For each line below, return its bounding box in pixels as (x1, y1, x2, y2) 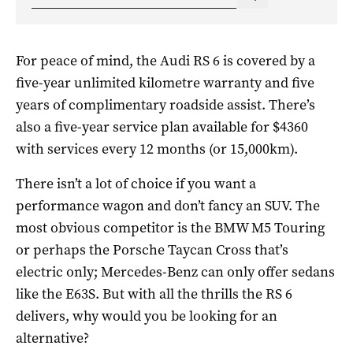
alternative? (16, 328, 89, 347)
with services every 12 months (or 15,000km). (16, 139, 298, 158)
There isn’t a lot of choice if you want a (16, 173, 256, 193)
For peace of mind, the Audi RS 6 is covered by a (16, 50, 315, 70)
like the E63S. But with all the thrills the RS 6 (16, 284, 292, 303)
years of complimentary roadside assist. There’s (16, 95, 315, 114)
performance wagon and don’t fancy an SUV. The (16, 195, 320, 215)
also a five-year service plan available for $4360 (16, 117, 308, 136)
